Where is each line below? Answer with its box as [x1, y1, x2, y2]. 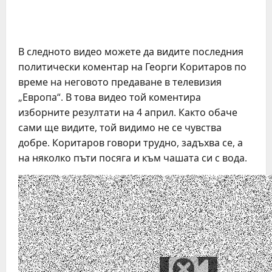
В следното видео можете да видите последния [18, 45, 243, 58]
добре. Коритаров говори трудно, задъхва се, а [18, 136, 243, 149]
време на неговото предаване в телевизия [18, 75, 222, 89]
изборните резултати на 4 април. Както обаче [18, 106, 237, 119]
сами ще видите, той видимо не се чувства [18, 121, 222, 134]
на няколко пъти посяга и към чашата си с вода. [18, 151, 247, 165]
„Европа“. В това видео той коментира [18, 90, 201, 104]
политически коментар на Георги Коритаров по [18, 60, 246, 73]
